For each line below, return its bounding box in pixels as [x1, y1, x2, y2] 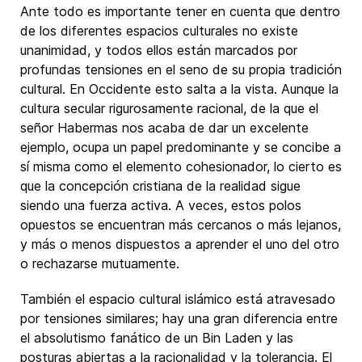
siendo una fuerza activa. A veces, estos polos [20, 197, 301, 213]
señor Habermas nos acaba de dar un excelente [20, 120, 309, 136]
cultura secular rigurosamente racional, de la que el [20, 100, 318, 116]
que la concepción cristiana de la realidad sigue [20, 178, 301, 194]
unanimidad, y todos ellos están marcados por [20, 42, 297, 58]
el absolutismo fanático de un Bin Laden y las [20, 330, 293, 346]
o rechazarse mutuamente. [20, 255, 179, 271]
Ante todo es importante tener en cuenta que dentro [20, 3, 340, 19]
